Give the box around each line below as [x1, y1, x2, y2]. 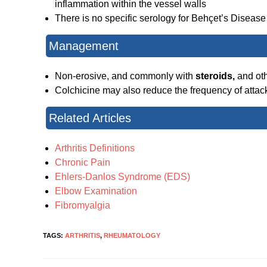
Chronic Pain [55, 157, 110, 168]
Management [49, 39, 119, 53]
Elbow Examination [55, 186, 137, 197]
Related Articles [49, 111, 131, 125]
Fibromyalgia [55, 200, 110, 211]
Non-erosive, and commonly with [55, 71, 195, 82]
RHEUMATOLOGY [104, 232, 160, 240]
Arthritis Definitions [55, 143, 135, 154]
